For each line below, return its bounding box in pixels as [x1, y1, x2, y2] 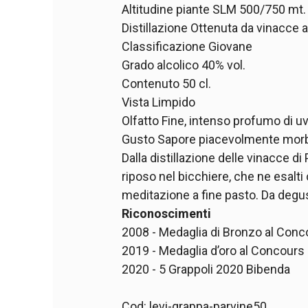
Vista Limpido [122, 94, 196, 109]
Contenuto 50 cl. [122, 76, 212, 91]
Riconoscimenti [122, 206, 212, 221]
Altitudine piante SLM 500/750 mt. [122, 1, 307, 16]
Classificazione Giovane [122, 38, 253, 54]
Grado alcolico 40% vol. [122, 57, 246, 72]
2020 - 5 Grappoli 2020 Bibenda [122, 261, 294, 276]
